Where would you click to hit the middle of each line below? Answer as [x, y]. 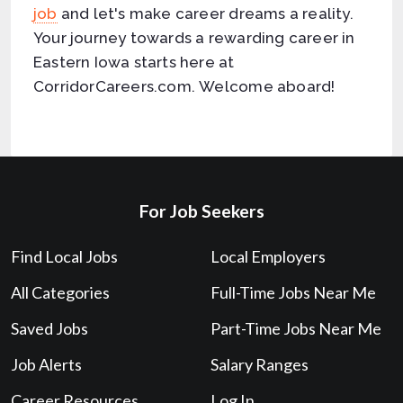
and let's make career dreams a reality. [205, 13]
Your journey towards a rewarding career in [194, 38]
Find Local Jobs [64, 256]
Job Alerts [46, 364]
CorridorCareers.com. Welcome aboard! [184, 86]
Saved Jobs [49, 328]
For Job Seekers [201, 211]
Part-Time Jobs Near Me [296, 328]
